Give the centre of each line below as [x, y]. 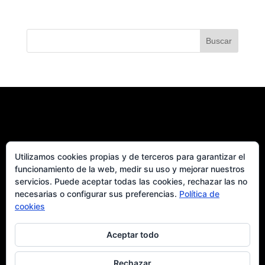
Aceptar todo [132, 235]
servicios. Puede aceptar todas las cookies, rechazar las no [131, 181]
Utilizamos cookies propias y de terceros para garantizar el [130, 156]
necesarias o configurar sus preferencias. [97, 194]
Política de [199, 194]
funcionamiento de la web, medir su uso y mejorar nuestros [130, 169]
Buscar [219, 41]
